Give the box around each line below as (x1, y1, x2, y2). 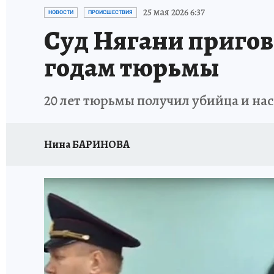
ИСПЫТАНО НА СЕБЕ (106, 2, 183, 13)
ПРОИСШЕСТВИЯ (88, 9, 133, 15)
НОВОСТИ (48, 9, 73, 15)
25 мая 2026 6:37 (143, 6, 205, 19)
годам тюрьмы (44, 49, 220, 86)
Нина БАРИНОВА (44, 136, 130, 152)
